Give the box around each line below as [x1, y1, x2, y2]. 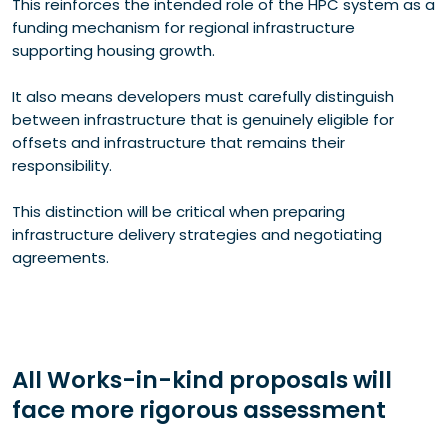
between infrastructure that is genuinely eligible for [12, 109, 394, 131]
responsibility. [12, 155, 112, 177]
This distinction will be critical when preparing [12, 201, 345, 223]
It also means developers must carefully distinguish [12, 86, 394, 108]
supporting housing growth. [12, 40, 215, 62]
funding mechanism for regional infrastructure [12, 17, 355, 39]
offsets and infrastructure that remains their [12, 132, 345, 154]
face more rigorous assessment [12, 394, 386, 427]
